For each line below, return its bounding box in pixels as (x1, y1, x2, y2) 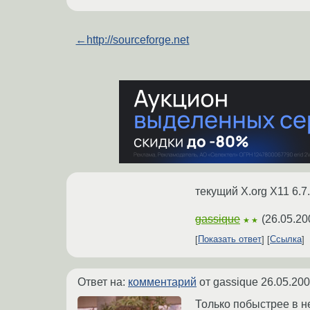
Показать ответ (198, 234, 262, 245)
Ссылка (270, 234, 302, 245)
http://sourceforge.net (86, 33, 190, 46)
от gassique (197, 275, 261, 288)
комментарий (128, 275, 197, 288)
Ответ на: (77, 275, 128, 288)
